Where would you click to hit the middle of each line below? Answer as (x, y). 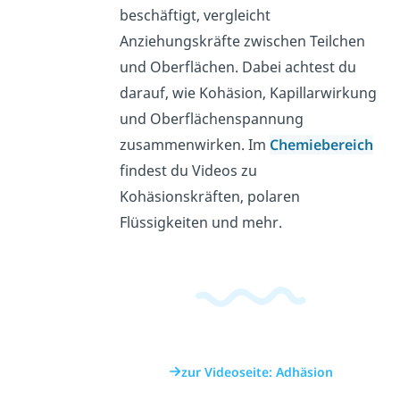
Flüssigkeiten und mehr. (201, 223)
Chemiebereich (322, 145)
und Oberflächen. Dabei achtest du (238, 67)
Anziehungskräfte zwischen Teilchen (243, 42)
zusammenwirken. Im (195, 145)
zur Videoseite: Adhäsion (258, 371)
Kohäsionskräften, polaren (210, 197)
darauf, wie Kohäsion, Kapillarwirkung (249, 93)
